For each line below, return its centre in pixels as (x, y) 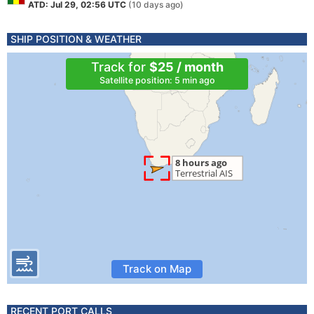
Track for (120, 67)
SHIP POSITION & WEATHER (76, 39)
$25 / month (186, 67)
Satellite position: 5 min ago (157, 80)
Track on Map (157, 269)
